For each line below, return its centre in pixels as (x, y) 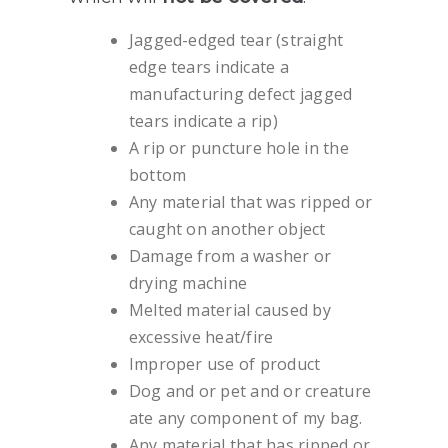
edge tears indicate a (208, 66)
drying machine (188, 282)
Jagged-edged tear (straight (236, 39)
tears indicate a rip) (203, 120)
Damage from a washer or (230, 255)
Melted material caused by (229, 309)
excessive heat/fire (201, 336)
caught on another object (227, 228)
